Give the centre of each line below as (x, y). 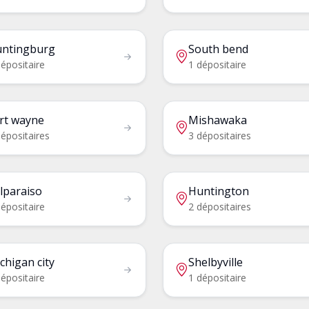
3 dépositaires (220, 135)
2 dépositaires (220, 206)
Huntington (219, 191)
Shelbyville (216, 262)
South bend (218, 49)
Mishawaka (218, 120)
